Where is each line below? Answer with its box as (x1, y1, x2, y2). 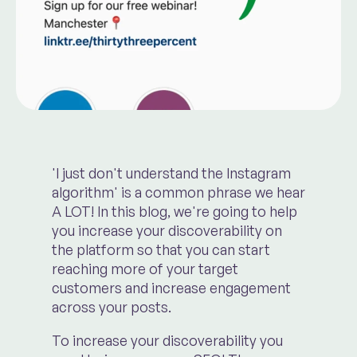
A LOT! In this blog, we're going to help (51, 202, 297, 221)
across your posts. (51, 298, 171, 316)
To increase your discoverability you (51, 331, 283, 349)
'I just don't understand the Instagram (51, 164, 291, 182)
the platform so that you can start (51, 241, 270, 259)
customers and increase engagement (51, 279, 291, 297)
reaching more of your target (51, 260, 238, 278)
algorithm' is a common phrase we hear (51, 183, 305, 202)
